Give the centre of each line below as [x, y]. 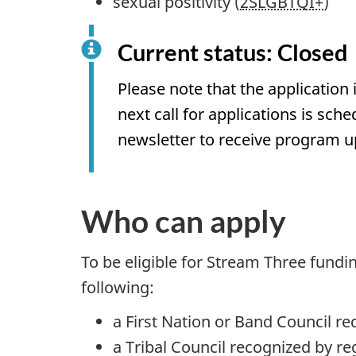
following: [118, 287]
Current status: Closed [233, 52]
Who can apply [184, 221]
